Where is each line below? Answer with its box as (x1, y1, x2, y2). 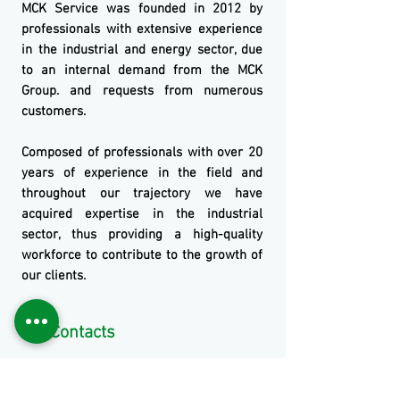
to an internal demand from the (21, 62, 237, 79)
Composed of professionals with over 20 (21, 145, 262, 161)
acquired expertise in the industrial (21, 206, 262, 222)
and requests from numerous (70, 83, 262, 99)
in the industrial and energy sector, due (21, 42, 262, 58)
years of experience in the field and (21, 165, 262, 181)
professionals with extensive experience (21, 21, 262, 37)
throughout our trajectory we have (21, 186, 262, 202)
